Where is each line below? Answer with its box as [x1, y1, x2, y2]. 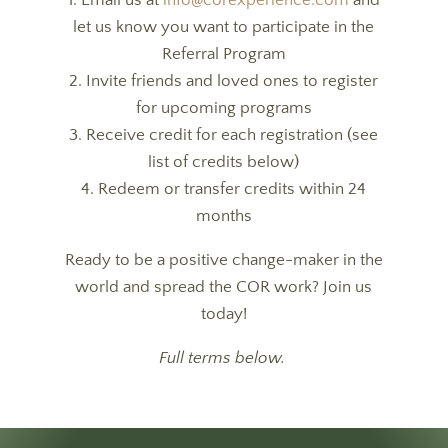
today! [200, 305, 247, 323]
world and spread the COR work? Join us [75, 278, 373, 296]
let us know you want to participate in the [73, 18, 375, 36]
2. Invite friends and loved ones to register [69, 72, 379, 90]
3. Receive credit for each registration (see [69, 126, 379, 144]
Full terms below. [158, 349, 289, 367]
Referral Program [161, 45, 286, 63]
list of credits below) [148, 153, 300, 171]
